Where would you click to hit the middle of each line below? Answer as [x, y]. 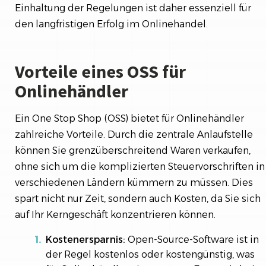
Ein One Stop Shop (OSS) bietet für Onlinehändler [129, 118]
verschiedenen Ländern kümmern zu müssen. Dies [134, 182]
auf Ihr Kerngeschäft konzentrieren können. [115, 214]
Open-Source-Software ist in [192, 239]
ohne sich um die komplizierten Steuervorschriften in [140, 166]
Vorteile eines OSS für [100, 71]
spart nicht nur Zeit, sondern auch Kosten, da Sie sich [138, 198]
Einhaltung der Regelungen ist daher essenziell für [133, 8]
